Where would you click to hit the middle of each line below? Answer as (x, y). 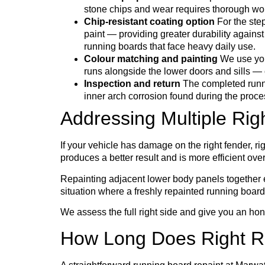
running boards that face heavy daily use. (170, 47)
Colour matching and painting (151, 59)
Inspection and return (132, 84)
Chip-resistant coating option (149, 22)
